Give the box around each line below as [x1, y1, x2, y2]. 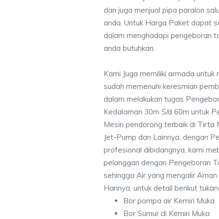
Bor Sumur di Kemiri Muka [123, 209, 210, 218]
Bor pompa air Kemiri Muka [123, 196, 215, 205]
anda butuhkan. [104, 44, 155, 53]
